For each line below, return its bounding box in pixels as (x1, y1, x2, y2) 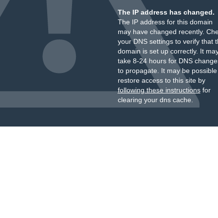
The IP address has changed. (117, 8, 215, 16)
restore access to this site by (117, 76, 205, 84)
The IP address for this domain (117, 18, 213, 26)
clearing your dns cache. (117, 96, 193, 104)
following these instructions (117, 86, 200, 94)
